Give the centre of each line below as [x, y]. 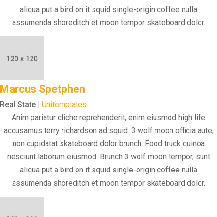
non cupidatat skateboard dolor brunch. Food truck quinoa [108, 143]
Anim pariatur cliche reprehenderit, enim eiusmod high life [108, 117]
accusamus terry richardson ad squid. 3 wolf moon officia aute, [108, 130]
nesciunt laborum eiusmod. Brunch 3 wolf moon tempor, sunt [108, 156]
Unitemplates [64, 104]
